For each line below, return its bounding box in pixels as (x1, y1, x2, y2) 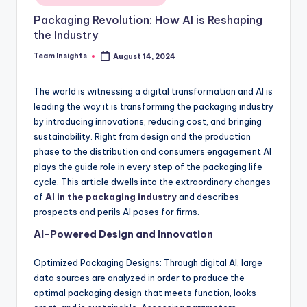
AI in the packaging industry (45, 191, 177, 202)
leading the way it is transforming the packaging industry (34, 101, 273, 112)
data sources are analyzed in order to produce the (34, 272, 245, 283)
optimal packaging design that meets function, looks (34, 287, 256, 298)
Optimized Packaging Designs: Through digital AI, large (34, 257, 262, 268)
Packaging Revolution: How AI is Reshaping (34, 12, 262, 27)
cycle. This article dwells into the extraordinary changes (34, 176, 271, 187)
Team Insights (34, 51, 87, 61)
